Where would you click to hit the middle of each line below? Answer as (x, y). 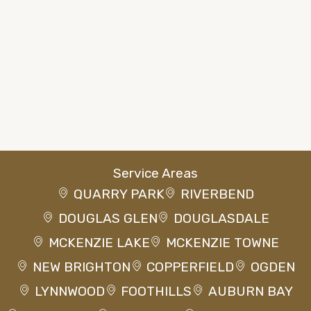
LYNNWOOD (69, 291)
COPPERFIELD (191, 267)
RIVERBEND (218, 194)
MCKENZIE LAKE (99, 242)
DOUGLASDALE (222, 218)
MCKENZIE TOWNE (223, 242)
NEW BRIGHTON (81, 267)
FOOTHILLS (157, 291)
